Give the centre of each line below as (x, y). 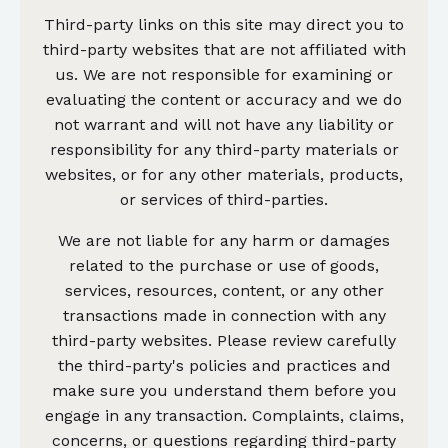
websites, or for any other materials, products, (224, 174)
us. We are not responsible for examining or (224, 74)
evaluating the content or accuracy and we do (224, 99)
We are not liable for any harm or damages (224, 240)
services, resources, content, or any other (224, 290)
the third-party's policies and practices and (224, 365)
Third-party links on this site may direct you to (224, 24)
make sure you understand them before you (224, 390)
